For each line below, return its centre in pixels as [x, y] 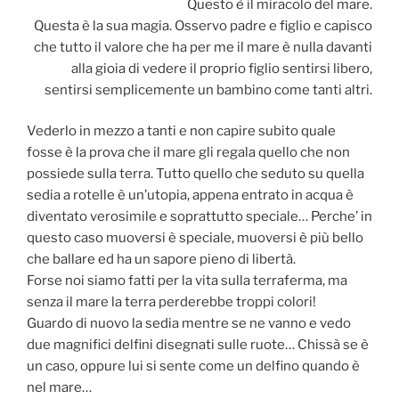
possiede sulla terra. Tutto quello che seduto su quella [195, 174]
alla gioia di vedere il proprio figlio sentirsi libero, [222, 68]
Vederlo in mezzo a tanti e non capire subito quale [181, 131]
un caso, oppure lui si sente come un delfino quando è [193, 366]
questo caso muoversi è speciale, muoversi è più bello [195, 238]
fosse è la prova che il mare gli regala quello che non [188, 153]
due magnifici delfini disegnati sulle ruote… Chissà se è [198, 345]
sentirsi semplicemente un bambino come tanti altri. [208, 90]
